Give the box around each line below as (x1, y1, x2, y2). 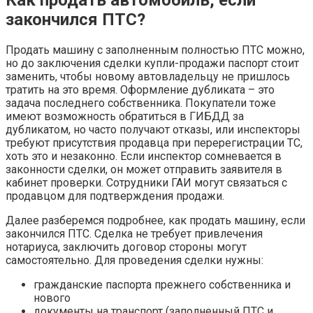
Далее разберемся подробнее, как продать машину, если (6, 214, 305, 227)
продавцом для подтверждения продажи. (6, 189, 224, 203)
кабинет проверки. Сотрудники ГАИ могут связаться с (6, 176, 287, 189)
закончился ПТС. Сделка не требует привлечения (6, 227, 263, 240)
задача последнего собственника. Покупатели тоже (6, 96, 276, 110)
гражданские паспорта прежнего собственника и (34, 278, 291, 291)
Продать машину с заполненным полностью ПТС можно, (6, 43, 305, 57)
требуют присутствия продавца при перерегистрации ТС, (6, 136, 303, 150)
